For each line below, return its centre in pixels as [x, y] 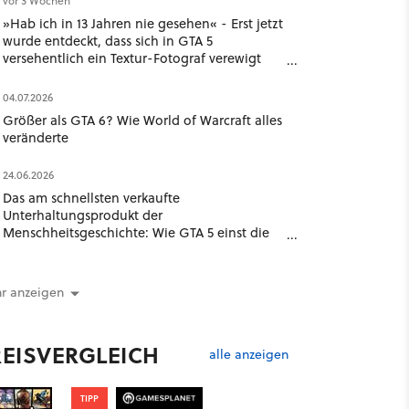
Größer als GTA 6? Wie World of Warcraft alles [142, 120]
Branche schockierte [63, 250]
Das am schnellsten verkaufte [91, 198]
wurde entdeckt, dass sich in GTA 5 [107, 41]
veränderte [35, 137]
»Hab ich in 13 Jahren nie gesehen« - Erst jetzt [142, 23]
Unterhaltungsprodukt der [82, 215]
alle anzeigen [248, 354]
